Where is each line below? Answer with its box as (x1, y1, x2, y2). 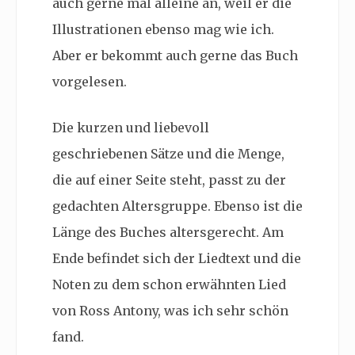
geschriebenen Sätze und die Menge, (52, 146, 284, 162)
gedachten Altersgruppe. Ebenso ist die (52, 198, 303, 214)
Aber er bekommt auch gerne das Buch (52, 48, 298, 63)
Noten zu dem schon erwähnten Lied (52, 277, 286, 292)
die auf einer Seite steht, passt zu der (52, 172, 286, 188)
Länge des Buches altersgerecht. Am (52, 224, 284, 240)
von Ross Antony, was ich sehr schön (52, 303, 288, 319)
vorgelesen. (52, 74, 130, 90)
